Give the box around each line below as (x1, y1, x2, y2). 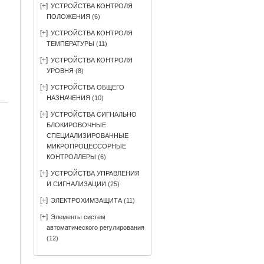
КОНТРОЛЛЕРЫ (47, 153, 96, 160)
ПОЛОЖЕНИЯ (47, 13, 90, 20)
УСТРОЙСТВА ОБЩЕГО (51, 84, 124, 91)
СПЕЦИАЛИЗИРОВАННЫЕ (47, 132, 128, 139)
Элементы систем (51, 213, 105, 220)
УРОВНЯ (47, 67, 74, 74)
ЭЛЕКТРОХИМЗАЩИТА (51, 197, 122, 204)
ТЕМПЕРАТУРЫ (47, 40, 94, 47)
